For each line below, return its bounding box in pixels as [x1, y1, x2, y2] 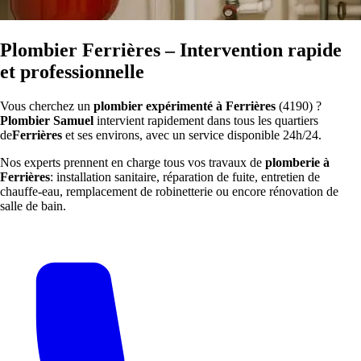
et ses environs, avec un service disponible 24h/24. [62, 127, 322, 142]
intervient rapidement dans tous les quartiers [93, 113, 318, 127]
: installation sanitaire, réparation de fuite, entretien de [50, 169, 320, 184]
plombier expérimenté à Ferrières [93, 98, 276, 113]
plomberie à [265, 155, 330, 169]
